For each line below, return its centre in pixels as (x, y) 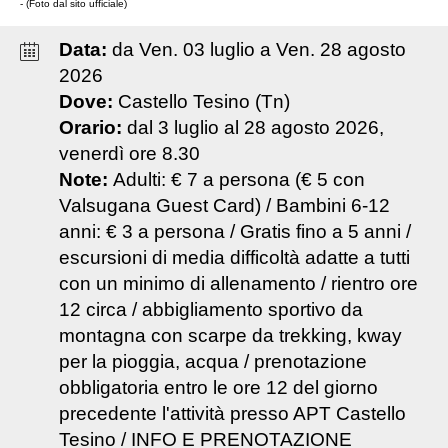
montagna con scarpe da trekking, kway (230, 336)
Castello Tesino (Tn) (203, 102)
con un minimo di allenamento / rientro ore (238, 284)
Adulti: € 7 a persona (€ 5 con (238, 180)
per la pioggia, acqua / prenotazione (212, 362)
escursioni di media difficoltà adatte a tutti (234, 258)
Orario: (92, 128)
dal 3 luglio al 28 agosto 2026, (255, 128)
